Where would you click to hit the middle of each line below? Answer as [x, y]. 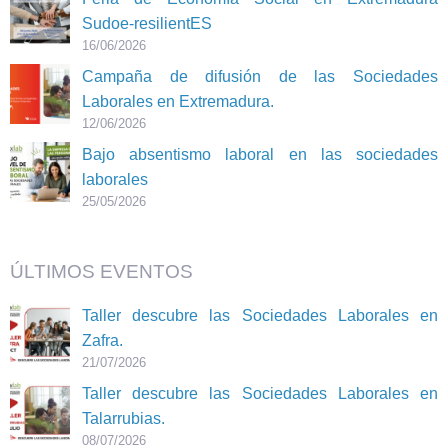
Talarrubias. [123, 418]
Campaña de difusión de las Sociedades [260, 76]
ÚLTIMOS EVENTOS [101, 271]
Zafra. [102, 340]
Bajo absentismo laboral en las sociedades [260, 154]
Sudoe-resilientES [147, 23]
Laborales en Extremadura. [178, 101]
